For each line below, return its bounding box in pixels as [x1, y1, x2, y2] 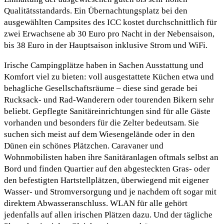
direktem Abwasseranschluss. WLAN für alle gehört [4, 198, 187, 208]
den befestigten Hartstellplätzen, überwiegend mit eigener [4, 175, 209, 185]
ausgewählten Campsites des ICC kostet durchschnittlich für [4, 17, 217, 27]
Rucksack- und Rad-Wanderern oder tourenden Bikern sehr [4, 94, 214, 104]
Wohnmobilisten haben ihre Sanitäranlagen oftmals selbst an [4, 152, 218, 162]
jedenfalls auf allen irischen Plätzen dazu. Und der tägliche [4, 209, 212, 219]
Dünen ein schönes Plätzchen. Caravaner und [4, 140, 163, 150]
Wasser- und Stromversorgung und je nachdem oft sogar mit [4, 186, 216, 196]
